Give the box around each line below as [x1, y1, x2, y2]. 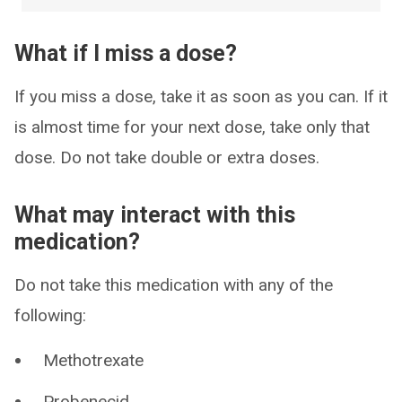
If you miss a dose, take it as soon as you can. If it [14, 86, 388, 107]
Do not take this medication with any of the [14, 275, 333, 295]
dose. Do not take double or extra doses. [14, 147, 319, 168]
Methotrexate [43, 350, 144, 371]
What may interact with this [14, 202, 295, 228]
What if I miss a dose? [14, 40, 237, 66]
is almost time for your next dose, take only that [14, 117, 370, 137]
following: [14, 305, 86, 326]
